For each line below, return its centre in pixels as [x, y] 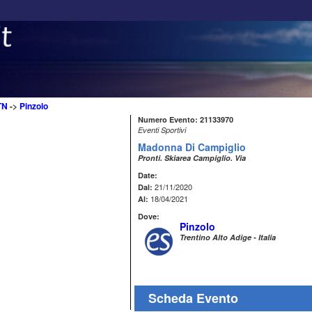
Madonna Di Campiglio [192, 147]
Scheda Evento [193, 298]
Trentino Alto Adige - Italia [228, 237]
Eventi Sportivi [162, 130]
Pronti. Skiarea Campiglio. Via [192, 158]
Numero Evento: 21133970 [186, 119]
